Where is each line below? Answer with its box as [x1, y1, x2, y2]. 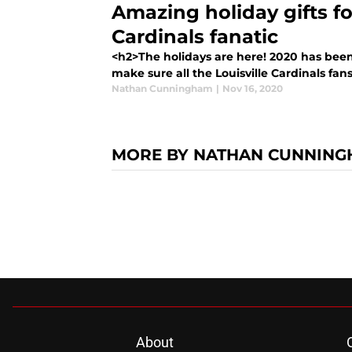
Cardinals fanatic [112, 25, 278, 49]
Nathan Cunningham [112, 82, 213, 95]
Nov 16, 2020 [222, 82, 283, 95]
